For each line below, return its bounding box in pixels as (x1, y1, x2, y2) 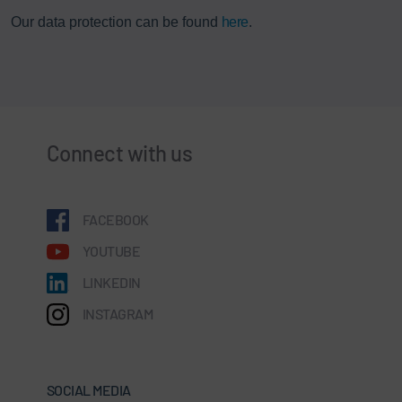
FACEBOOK (83, 210, 149, 228)
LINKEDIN (83, 273, 141, 291)
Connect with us (47, 139, 193, 166)
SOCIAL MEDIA (47, 380, 131, 398)
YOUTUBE (83, 241, 141, 259)
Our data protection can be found (11, 13, 222, 30)
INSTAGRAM (83, 304, 153, 322)
